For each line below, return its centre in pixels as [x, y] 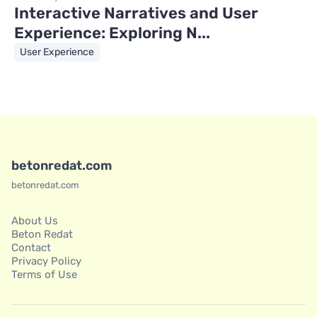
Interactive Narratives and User [136, 13]
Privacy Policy [46, 261]
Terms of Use [44, 275]
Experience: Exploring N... [112, 33]
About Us [35, 221]
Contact [31, 248]
